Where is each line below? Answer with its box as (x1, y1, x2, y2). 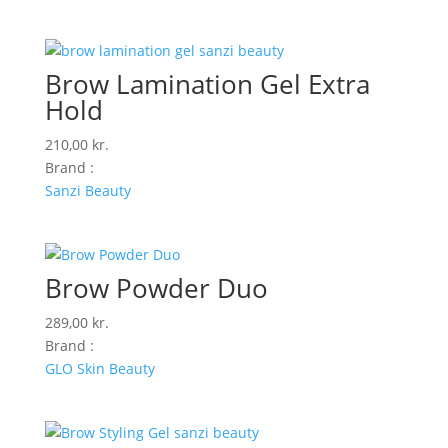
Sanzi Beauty (44, 180, 131, 200)
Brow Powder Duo (44, 270, 268, 307)
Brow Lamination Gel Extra (44, 65, 370, 102)
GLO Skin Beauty (44, 359, 155, 379)
